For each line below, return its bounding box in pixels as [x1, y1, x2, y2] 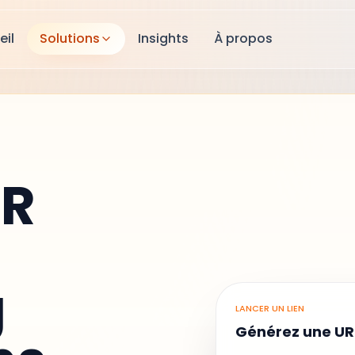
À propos [214, 36, 273, 55]
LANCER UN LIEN [235, 302, 304, 315]
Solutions [40, 36, 100, 55]
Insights [138, 36, 189, 55]
